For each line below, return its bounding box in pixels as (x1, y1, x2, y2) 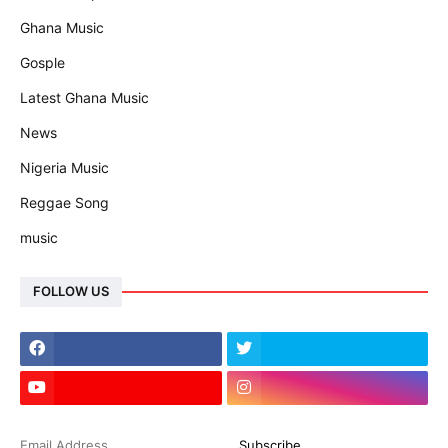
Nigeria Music (20, 158, 109, 176)
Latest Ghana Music (20, 88, 149, 106)
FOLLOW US (33, 283, 109, 299)
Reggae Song (20, 193, 109, 211)
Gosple (20, 53, 65, 71)
